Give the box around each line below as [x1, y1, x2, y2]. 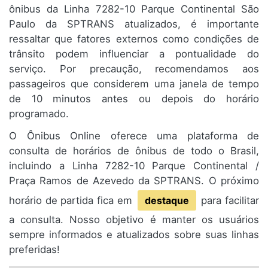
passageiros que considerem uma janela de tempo [9, 78, 259, 90]
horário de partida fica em [9, 194, 136, 207]
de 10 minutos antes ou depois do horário [9, 93, 259, 105]
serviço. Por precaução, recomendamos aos [9, 63, 259, 75]
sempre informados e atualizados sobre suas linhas [9, 229, 259, 241]
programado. [9, 108, 69, 120]
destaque [144, 194, 189, 207]
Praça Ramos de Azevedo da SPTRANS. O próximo [9, 175, 259, 187]
